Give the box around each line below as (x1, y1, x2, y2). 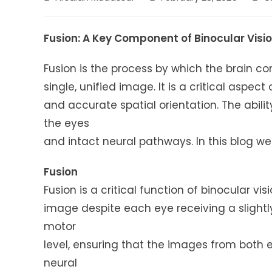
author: (43, 4, 73, 16)
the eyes (44, 116, 89, 131)
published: (149, 4, 191, 16)
